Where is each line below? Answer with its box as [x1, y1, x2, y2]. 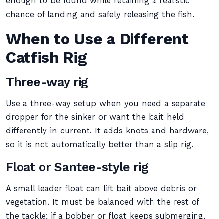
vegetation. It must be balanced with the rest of [6, 197, 199, 207]
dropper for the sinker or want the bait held [6, 112, 184, 122]
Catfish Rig [6, 48, 87, 66]
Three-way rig [6, 74, 88, 89]
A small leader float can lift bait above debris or [6, 184, 197, 193]
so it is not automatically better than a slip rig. [6, 140, 193, 149]
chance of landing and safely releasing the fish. [6, 10, 194, 19]
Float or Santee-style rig [6, 159, 149, 174]
